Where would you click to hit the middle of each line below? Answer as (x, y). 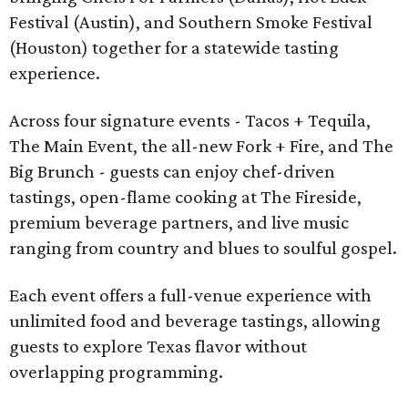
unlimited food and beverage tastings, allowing (195, 321)
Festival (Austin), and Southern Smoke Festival (191, 22)
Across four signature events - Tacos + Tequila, (190, 120)
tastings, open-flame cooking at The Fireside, (185, 197)
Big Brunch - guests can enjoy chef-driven (172, 171)
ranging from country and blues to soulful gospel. (203, 248)
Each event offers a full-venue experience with (190, 295)
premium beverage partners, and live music (179, 222)
